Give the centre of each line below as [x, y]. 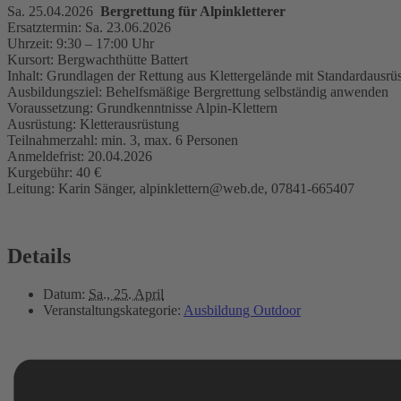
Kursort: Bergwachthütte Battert [98, 59]
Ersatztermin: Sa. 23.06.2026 [89, 27]
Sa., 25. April [126, 294]
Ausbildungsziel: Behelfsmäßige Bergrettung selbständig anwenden [198, 91]
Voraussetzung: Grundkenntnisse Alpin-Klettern [142, 107]
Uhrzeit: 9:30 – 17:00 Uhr [81, 43]
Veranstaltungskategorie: [112, 311]
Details [39, 256]
